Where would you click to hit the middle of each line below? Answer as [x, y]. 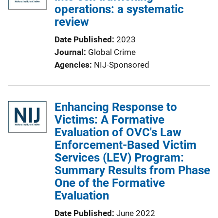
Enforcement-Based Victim [126, 145]
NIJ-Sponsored [122, 65]
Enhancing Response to [116, 107]
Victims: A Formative [109, 120]
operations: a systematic [119, 9]
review [72, 22]
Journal [69, 52]
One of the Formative [110, 183]
